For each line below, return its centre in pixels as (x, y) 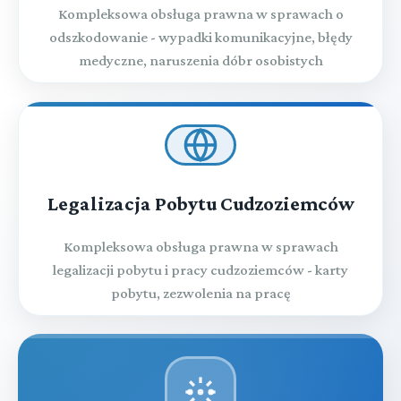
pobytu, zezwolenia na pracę (200, 293)
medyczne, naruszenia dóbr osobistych (200, 60)
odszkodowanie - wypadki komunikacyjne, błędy (200, 37)
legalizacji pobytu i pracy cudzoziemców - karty (200, 269)
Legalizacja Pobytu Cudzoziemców (200, 203)
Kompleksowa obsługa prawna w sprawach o (200, 13)
